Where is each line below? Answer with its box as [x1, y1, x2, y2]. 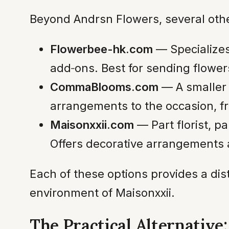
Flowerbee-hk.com [50, 42, 153, 56]
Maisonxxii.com [50, 118, 134, 131]
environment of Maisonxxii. [30, 186, 175, 199]
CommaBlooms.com [50, 80, 158, 94]
